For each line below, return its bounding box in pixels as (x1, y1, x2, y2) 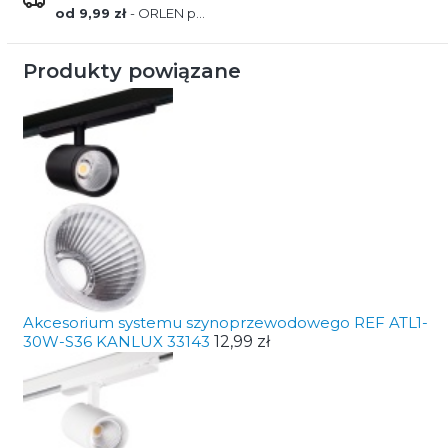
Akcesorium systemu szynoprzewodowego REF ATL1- (22, 312, 428, 332)
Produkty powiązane (22, 58, 241, 83)
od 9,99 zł (54, 4, 130, 21)
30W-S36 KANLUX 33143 (22, 331, 214, 351)
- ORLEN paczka (129, 4, 196, 21)
